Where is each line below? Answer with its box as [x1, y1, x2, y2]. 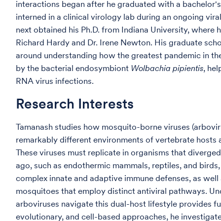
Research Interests [16, 95, 134, 112]
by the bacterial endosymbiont [16, 63, 131, 73]
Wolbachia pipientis [131, 63, 203, 73]
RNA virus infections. [16, 76, 94, 86]
